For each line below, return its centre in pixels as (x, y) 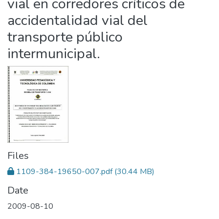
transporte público (65, 37)
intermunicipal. (54, 54)
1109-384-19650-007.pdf (64, 171)
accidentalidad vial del (77, 20)
